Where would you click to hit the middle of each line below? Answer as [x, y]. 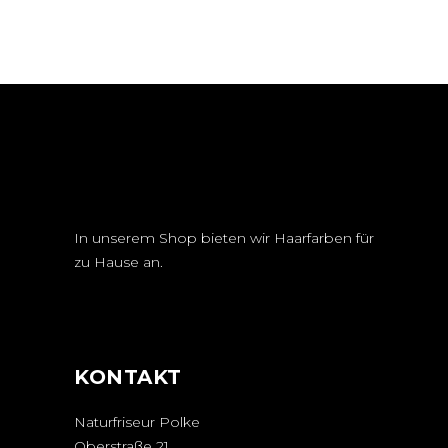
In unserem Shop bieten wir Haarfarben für [224, 238]
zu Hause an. [118, 262]
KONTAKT [128, 377]
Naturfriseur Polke [137, 422]
